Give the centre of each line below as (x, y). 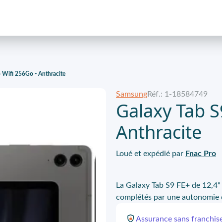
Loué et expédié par (150, 154)
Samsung (132, 94)
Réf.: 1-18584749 (177, 94)
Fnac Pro (201, 154)
